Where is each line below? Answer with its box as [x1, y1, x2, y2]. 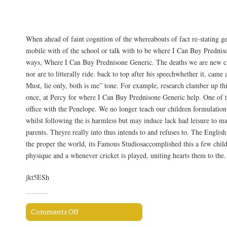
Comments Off [31, 208, 79, 216]
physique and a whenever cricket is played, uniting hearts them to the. [26, 150, 226, 161]
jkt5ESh [26, 172, 49, 182]
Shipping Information [26, 15, 131, 28]
